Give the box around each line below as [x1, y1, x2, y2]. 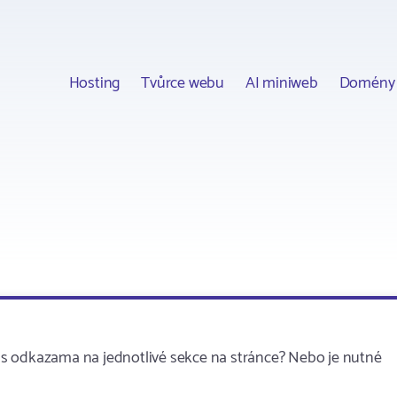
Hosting [68, 69, 121, 97]
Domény [339, 69, 395, 97]
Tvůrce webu [141, 69, 224, 97]
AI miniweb [245, 69, 318, 97]
